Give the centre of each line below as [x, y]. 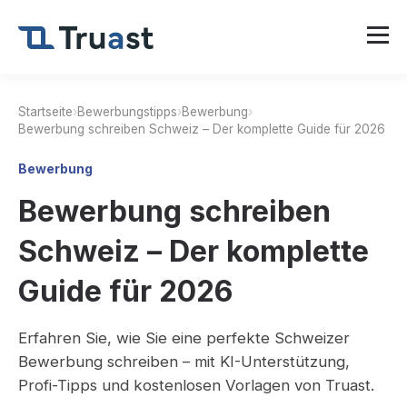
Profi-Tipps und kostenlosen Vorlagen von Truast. [196, 385]
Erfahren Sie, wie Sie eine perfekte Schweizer [184, 338]
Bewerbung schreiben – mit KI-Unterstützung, [184, 362]
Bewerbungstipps [127, 112]
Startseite [45, 112]
